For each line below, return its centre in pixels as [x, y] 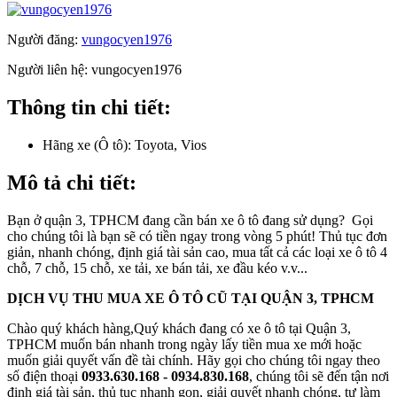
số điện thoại [44, 376]
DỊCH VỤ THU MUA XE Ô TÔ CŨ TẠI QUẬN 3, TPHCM [191, 298]
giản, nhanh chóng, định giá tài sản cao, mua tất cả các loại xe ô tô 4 [197, 252]
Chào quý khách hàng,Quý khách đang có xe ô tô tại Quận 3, [179, 328]
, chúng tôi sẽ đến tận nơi [319, 376]
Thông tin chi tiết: [89, 107]
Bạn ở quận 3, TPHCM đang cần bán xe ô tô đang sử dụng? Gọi [190, 220]
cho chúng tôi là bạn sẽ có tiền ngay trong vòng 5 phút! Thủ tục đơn [197, 236]
